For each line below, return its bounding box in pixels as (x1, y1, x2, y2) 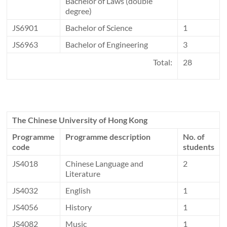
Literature (65, 169, 101, 179)
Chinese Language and (65, 159, 144, 169)
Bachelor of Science (65, 23, 133, 33)
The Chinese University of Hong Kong (12, 115, 148, 125)
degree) (65, 6, 92, 16)
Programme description (65, 132, 151, 142)
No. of (183, 132, 207, 142)
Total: (153, 57, 173, 67)
